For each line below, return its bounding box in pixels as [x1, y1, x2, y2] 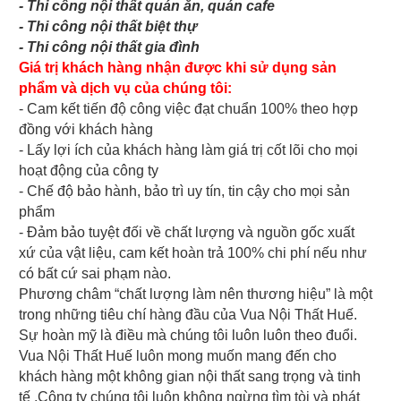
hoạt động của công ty [19, 162, 159, 178]
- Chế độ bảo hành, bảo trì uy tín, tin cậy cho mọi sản [19, 183, 351, 199]
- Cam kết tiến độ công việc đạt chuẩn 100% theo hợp [19, 100, 359, 116]
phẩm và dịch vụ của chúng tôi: [19, 80, 233, 96]
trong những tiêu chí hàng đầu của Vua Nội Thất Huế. [19, 306, 358, 322]
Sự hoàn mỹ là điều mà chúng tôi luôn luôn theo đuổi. [19, 327, 358, 343]
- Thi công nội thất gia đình [19, 38, 200, 55]
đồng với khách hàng [19, 121, 154, 137]
